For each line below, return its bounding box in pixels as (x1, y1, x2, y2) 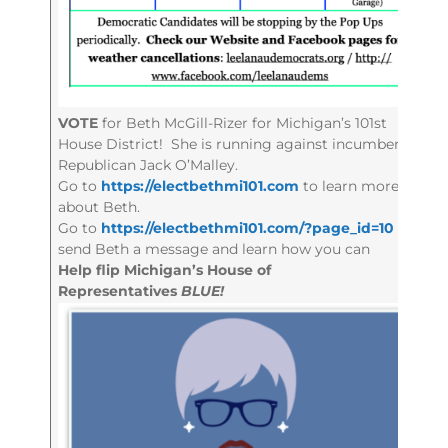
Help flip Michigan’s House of (58, 261, 272, 280)
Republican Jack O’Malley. (58, 156, 239, 175)
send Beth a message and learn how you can (58, 240, 371, 259)
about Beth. (58, 198, 141, 217)
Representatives (58, 282, 182, 301)
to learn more (299, 177, 400, 196)
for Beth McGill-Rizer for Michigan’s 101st (102, 114, 388, 133)
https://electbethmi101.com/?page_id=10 (101, 219, 395, 238)
